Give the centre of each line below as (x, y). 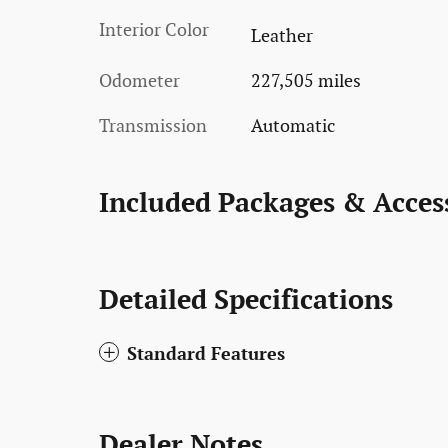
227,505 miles (305, 81)
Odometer (139, 81)
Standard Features (206, 354)
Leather (281, 36)
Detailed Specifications (246, 300)
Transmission (153, 126)
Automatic (292, 126)
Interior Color (154, 31)
